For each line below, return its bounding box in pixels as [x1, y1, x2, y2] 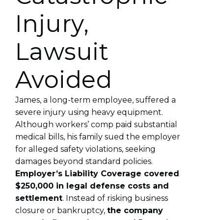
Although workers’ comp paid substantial [15, 119, 177, 129]
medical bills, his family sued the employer [15, 132, 180, 141]
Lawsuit [15, 37, 109, 66]
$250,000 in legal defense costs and [15, 181, 169, 191]
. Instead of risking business [62, 193, 168, 203]
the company [107, 205, 163, 215]
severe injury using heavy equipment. [15, 107, 163, 117]
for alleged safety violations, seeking [15, 144, 156, 154]
